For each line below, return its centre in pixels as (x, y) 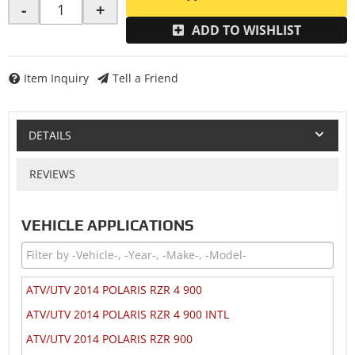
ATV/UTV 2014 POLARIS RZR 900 (109, 338)
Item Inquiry (56, 78)
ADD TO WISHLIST (246, 30)
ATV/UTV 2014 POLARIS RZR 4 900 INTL (128, 314)
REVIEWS (52, 174)
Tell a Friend (145, 78)
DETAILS (50, 135)
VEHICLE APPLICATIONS (108, 225)
